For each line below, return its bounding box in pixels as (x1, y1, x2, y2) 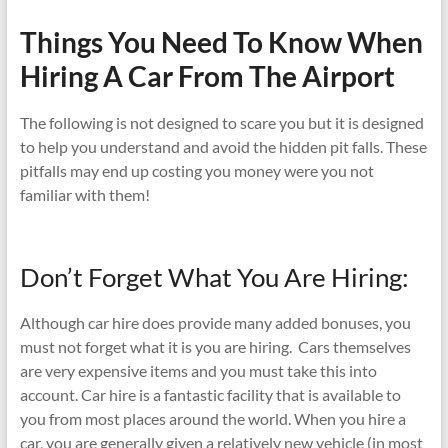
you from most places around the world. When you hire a (19, 408, 406, 428)
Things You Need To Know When (19, 24, 423, 59)
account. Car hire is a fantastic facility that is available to (19, 384, 401, 404)
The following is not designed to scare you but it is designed (19, 112, 424, 132)
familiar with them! (19, 184, 150, 204)
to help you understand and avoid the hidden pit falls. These (19, 136, 427, 156)
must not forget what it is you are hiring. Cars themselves (19, 336, 411, 356)
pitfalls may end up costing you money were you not (19, 160, 374, 180)
